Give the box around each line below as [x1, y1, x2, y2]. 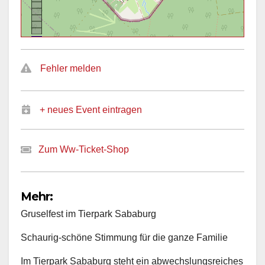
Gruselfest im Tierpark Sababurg [21, 209, 156, 219]
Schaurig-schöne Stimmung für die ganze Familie [21, 232, 228, 243]
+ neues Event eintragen [40, 104, 142, 115]
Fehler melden [40, 63, 101, 73]
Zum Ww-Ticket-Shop [38, 144, 129, 154]
